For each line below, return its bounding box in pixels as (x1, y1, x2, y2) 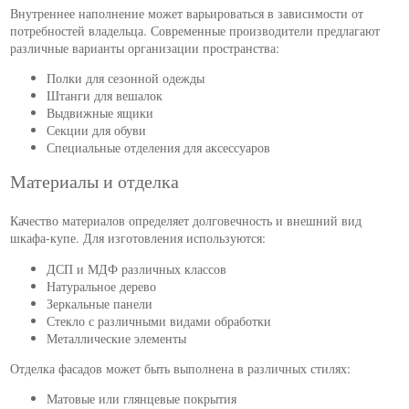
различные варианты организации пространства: (10, 38, 280, 57)
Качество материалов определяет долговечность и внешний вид (10, 212, 362, 230)
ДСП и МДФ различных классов (47, 259, 227, 278)
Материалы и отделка (10, 169, 180, 194)
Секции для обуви (47, 121, 147, 139)
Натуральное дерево (47, 277, 157, 295)
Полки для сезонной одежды (47, 68, 205, 87)
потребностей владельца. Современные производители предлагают (10, 21, 381, 39)
